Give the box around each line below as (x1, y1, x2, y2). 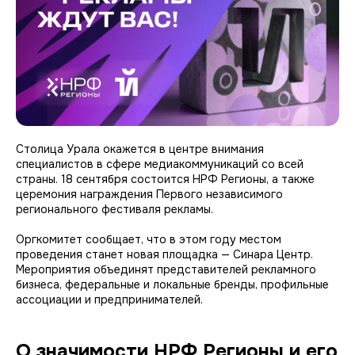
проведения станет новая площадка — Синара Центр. (16, 246, 313, 261)
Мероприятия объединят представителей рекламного (16, 261, 316, 277)
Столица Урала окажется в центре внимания (16, 141, 264, 156)
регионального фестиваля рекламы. (16, 201, 213, 216)
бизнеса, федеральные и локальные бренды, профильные (16, 277, 329, 292)
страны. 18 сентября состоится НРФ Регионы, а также (16, 171, 315, 186)
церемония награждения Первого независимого (16, 186, 283, 201)
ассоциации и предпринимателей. (16, 292, 203, 307)
